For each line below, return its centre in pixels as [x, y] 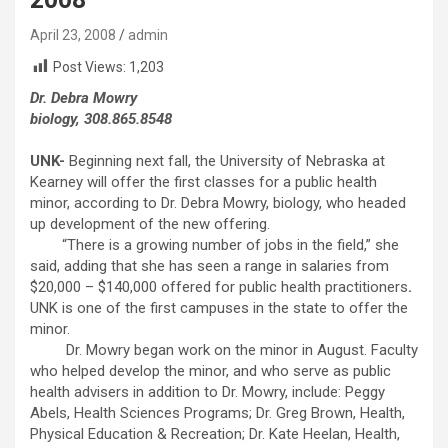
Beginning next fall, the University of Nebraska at [225, 161]
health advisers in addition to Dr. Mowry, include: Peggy [207, 392]
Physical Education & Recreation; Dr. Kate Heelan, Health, [215, 434]
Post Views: [89, 67]
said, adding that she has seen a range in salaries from [209, 266]
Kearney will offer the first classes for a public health [203, 182]
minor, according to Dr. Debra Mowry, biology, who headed [218, 203]
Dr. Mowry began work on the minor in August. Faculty [224, 350]
